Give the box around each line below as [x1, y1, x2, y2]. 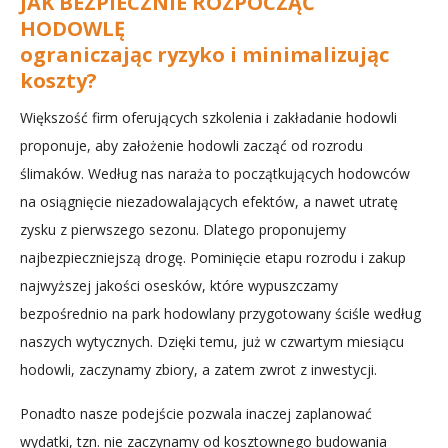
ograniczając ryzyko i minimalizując [20, 41, 389, 69]
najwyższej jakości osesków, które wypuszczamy [20, 276, 338, 296]
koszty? [20, 67, 97, 95]
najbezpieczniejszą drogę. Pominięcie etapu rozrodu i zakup [20, 248, 406, 268]
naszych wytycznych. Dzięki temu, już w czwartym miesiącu [20, 332, 404, 352]
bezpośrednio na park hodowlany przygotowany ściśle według [20, 304, 421, 324]
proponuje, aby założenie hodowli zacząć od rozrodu [20, 136, 363, 156]
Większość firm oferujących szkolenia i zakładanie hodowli [20, 108, 397, 128]
